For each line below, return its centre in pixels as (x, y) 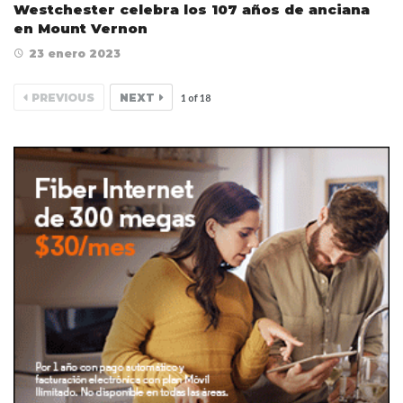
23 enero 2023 (75, 53)
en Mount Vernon (81, 28)
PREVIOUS (63, 97)
